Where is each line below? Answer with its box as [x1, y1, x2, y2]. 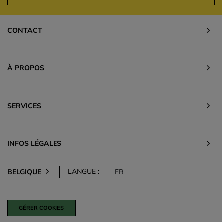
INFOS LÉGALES [7, 138, 61, 148]
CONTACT [7, 25, 42, 35]
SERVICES [7, 101, 41, 110]
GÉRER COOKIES [19, 204, 64, 211]
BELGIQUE [7, 167, 41, 176]
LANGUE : [68, 166, 99, 176]
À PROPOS [7, 63, 44, 72]
